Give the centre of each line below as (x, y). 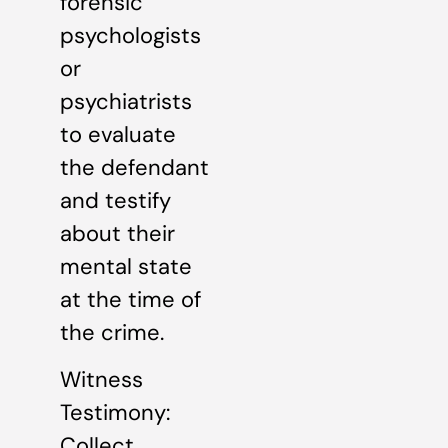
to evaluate (118, 134)
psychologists (130, 35)
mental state (126, 266)
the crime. (112, 332)
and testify (115, 200)
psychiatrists (126, 101)
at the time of (130, 299)
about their (117, 233)
